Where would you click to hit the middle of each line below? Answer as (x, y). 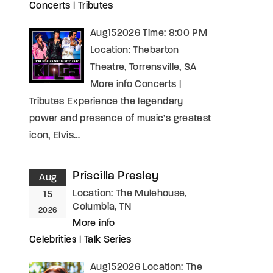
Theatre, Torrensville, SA (144, 68)
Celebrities (53, 240)
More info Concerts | (136, 85)
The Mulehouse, (151, 194)
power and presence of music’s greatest (120, 119)
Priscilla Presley (116, 176)
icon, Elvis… (55, 136)
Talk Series (108, 240)
